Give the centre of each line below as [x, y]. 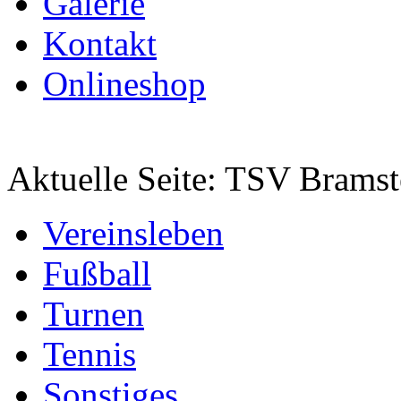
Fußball [97, 273]
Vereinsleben [133, 233]
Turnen [94, 314]
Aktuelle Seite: [116, 179]
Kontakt [100, 43]
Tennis [90, 354]
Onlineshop [124, 84]
